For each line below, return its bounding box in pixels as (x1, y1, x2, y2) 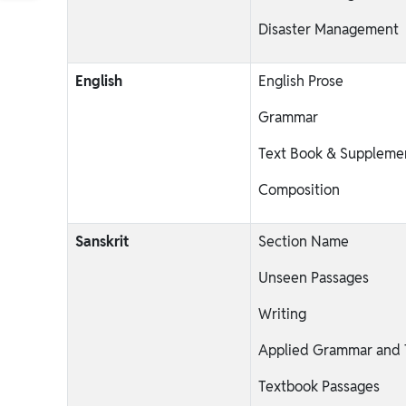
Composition (258, 180, 340, 199)
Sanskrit (75, 232, 129, 251)
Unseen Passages (258, 268, 369, 287)
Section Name (258, 232, 349, 251)
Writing (258, 304, 306, 324)
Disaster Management (258, 20, 399, 39)
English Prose (258, 72, 343, 91)
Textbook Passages (258, 377, 380, 396)
